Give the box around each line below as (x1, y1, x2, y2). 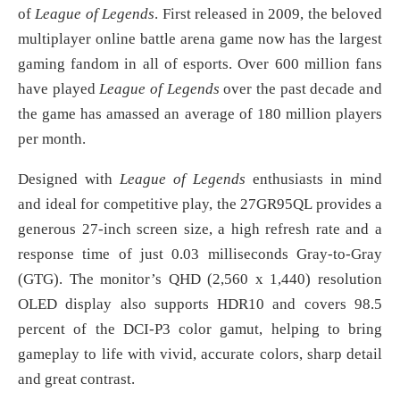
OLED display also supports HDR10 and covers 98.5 (18, 295, 382, 312)
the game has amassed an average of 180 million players (18, 104, 382, 122)
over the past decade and (219, 79, 383, 97)
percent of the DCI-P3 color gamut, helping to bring (18, 320, 382, 337)
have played (18, 79, 100, 97)
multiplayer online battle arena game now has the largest (18, 29, 382, 47)
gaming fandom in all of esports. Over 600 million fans (18, 54, 382, 72)
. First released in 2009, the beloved (154, 4, 383, 22)
